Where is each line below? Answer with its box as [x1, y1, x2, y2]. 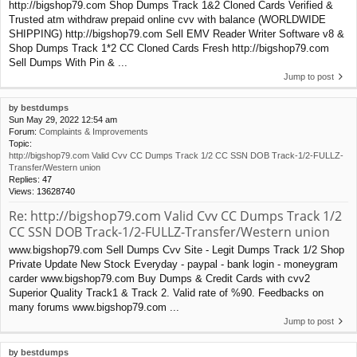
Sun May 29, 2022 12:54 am [9, 114, 117, 124]
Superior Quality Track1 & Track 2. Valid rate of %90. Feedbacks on [9, 287, 324, 300]
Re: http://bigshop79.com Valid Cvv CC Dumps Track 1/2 [9, 206, 342, 225]
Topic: [9, 138, 32, 148]
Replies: [9, 174, 42, 184]
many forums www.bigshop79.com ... [9, 301, 179, 314]
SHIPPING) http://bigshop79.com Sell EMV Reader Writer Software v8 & [9, 27, 344, 40]
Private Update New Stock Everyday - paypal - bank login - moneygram [9, 258, 338, 271]
